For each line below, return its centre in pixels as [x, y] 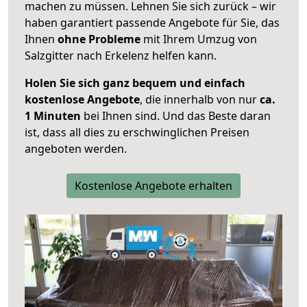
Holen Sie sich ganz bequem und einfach [135, 83]
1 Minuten [53, 116]
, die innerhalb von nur [200, 100]
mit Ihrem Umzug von [199, 39]
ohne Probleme [99, 39]
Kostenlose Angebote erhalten [153, 186]
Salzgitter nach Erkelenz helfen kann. [121, 56]
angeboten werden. [76, 149]
